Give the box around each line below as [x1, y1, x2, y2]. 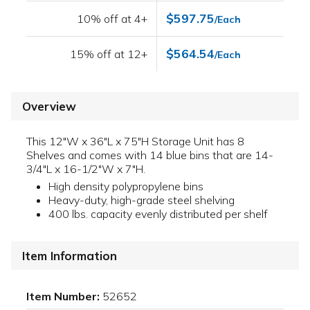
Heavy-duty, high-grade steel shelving [48, 193, 235, 208]
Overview [22, 99, 76, 114]
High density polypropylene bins [48, 179, 203, 194]
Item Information [22, 248, 117, 264]
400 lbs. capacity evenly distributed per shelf [48, 207, 268, 221]
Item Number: [26, 289, 100, 304]
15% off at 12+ [70, 47, 148, 62]
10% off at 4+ [77, 12, 148, 26]
